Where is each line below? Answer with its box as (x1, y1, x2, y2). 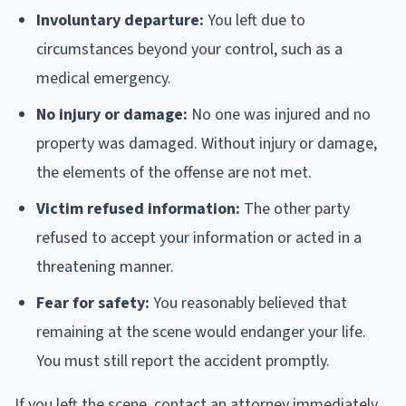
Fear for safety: (36, 291, 150, 314)
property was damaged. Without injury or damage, (36, 131, 377, 155)
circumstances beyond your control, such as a (36, 37, 343, 61)
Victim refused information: (36, 197, 240, 220)
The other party (240, 197, 350, 220)
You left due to (204, 8, 305, 32)
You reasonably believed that (150, 291, 347, 314)
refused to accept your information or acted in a (36, 226, 362, 249)
